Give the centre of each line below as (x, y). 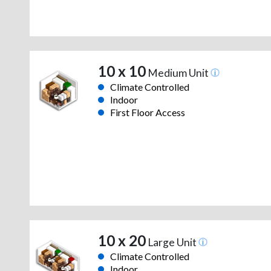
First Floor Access (147, 113)
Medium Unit (178, 73)
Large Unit (172, 243)
